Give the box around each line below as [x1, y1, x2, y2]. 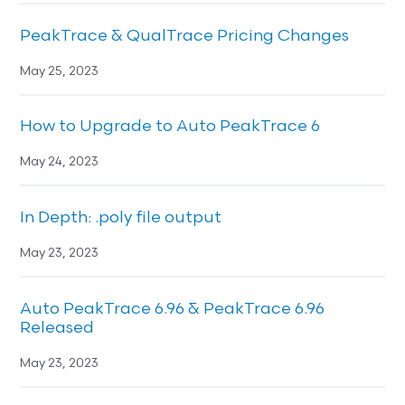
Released [20, 320, 95, 338]
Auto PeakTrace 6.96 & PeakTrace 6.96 [20, 301, 325, 319]
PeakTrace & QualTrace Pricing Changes [20, 27, 350, 45]
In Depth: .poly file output [20, 210, 222, 228]
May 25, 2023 [20, 64, 99, 79]
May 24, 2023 [20, 155, 99, 170]
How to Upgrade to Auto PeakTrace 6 [20, 118, 321, 137]
